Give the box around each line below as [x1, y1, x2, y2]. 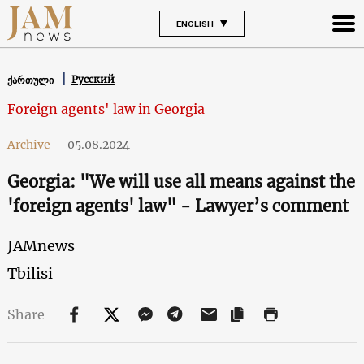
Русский [71, 73, 115, 86]
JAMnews [6, 236, 75, 255]
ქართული [6, 73, 56, 86]
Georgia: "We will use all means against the [6, 171, 355, 192]
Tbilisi [6, 263, 53, 283]
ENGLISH [175, 18, 214, 28]
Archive [6, 136, 50, 152]
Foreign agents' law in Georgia [6, 100, 205, 117]
